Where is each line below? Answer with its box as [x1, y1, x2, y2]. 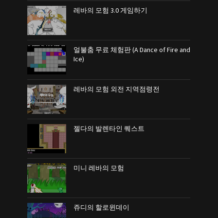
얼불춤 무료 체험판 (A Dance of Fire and [73, 45, 191, 54]
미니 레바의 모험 [73, 163, 125, 172]
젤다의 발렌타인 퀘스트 [73, 124, 145, 133]
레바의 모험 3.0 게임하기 [73, 5, 148, 15]
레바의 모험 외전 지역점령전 [73, 84, 160, 93]
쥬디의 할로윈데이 [73, 202, 130, 212]
